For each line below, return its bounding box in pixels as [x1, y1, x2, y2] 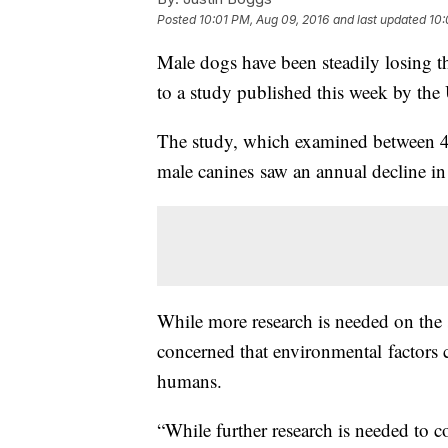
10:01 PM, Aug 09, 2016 [199, 12, 329, 28]
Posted [157, 12, 199, 28]
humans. [157, 368, 228, 394]
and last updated [333, 12, 426, 28]
